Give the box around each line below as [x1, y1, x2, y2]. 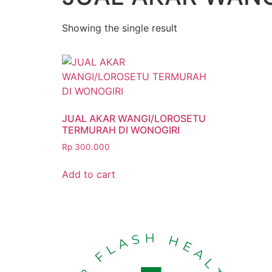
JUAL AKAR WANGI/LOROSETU [62, 112, 206, 124]
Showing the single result [62, 22, 177, 34]
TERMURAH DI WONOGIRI [62, 124, 180, 136]
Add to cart [62, 168, 115, 180]
